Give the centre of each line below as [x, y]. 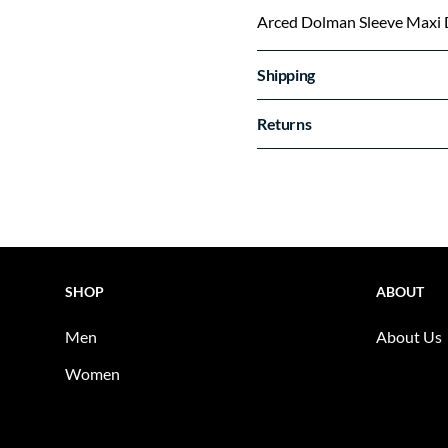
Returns [284, 123]
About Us [408, 337]
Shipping [286, 74]
